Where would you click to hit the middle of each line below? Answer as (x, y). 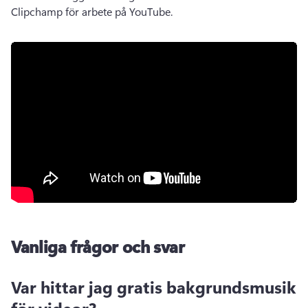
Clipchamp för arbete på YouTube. (93, 11)
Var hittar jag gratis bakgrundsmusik (154, 287)
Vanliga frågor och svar (98, 246)
